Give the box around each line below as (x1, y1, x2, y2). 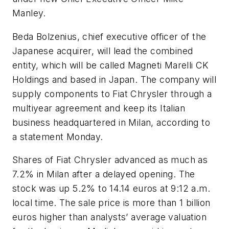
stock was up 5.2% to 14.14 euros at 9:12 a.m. (12, 183, 210, 194)
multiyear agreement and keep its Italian (12, 102, 185, 113)
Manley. (12, 8, 46, 18)
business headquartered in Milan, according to (12, 117, 210, 128)
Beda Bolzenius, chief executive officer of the (12, 31, 207, 42)
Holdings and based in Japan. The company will (12, 74, 216, 85)
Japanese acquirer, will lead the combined (12, 45, 193, 56)
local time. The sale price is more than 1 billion (12, 197, 211, 209)
